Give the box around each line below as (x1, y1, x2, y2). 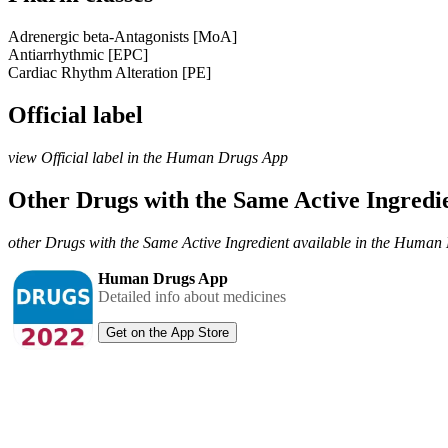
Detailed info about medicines (98, 287, 286, 305)
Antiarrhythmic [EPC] (8, 45, 148, 63)
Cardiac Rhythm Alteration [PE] (8, 63, 211, 81)
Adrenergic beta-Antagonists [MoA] (8, 27, 237, 45)
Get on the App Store (106, 324, 229, 340)
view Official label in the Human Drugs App (8, 148, 288, 166)
